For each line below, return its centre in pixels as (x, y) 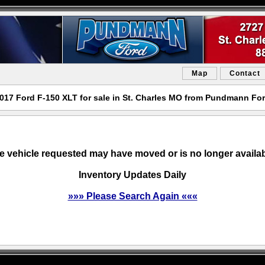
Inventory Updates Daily (132, 175)
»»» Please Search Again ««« (132, 196)
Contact (245, 73)
